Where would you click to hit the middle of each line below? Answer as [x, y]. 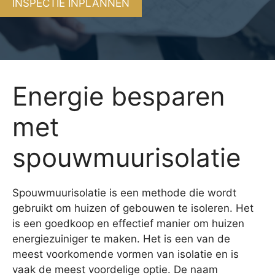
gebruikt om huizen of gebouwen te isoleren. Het [133, 208]
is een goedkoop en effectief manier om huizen [128, 223]
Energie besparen [119, 96]
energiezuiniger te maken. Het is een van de [121, 238]
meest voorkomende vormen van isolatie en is [126, 254]
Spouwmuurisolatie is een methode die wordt [124, 192]
